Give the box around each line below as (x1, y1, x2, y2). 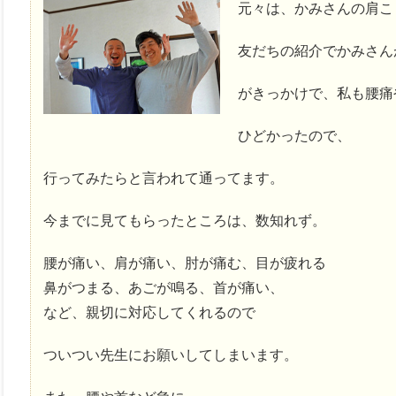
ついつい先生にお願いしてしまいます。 (43, 347, 298, 363)
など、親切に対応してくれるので (43, 305, 255, 321)
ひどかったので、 (238, 128, 351, 144)
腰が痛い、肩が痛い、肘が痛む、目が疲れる (43, 255, 326, 271)
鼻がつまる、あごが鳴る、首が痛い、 (43, 280, 284, 296)
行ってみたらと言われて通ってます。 (43, 171, 284, 187)
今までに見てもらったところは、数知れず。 (43, 213, 326, 229)
